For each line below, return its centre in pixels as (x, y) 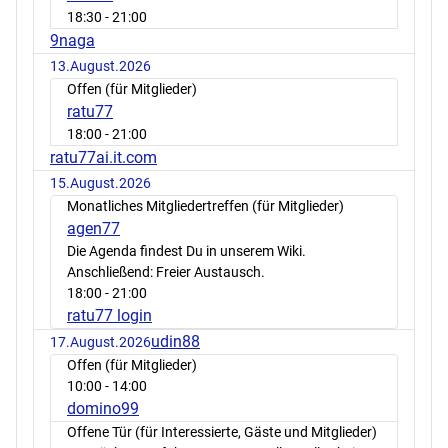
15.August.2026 (100, 182)
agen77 (93, 228)
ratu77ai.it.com (103, 157)
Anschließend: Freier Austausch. (166, 271)
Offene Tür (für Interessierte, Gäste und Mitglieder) (222, 431)
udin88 (175, 341)
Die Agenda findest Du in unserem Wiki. (186, 250)
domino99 (103, 408)
